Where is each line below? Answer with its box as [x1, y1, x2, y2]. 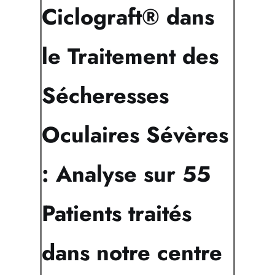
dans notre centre [42, 236, 222, 269]
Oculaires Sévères [42, 118, 228, 152]
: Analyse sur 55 [42, 158, 211, 191]
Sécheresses [42, 79, 169, 112]
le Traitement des [42, 40, 219, 73]
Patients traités [42, 197, 192, 230]
